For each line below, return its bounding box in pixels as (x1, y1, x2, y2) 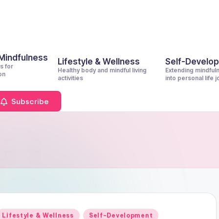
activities (58, 74, 83, 82)
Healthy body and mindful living (58, 66, 147, 74)
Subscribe (9, 96, 49, 106)
